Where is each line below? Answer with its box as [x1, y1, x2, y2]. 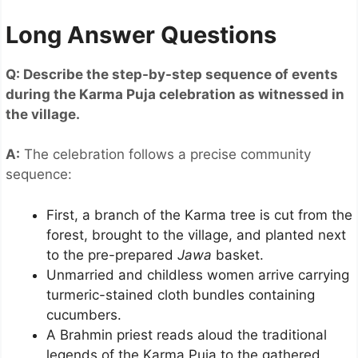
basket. [212, 246, 264, 263]
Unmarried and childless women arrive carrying [46, 266, 349, 283]
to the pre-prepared [46, 246, 177, 263]
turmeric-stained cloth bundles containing [46, 286, 315, 303]
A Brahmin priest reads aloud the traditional [46, 326, 327, 343]
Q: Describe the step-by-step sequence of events [6, 66, 338, 82]
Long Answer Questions [6, 20, 276, 49]
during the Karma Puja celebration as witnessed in [6, 86, 344, 102]
